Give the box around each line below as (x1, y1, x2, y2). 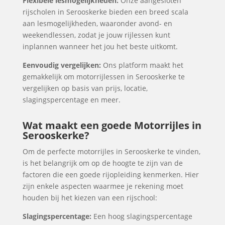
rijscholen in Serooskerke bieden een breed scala (22, 7, 188, 17)
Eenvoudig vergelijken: (22, 60, 101, 70)
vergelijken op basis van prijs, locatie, (22, 83, 148, 93)
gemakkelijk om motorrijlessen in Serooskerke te (22, 72, 185, 81)
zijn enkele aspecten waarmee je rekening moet (22, 181, 183, 191)
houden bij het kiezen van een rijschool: (22, 193, 157, 202)
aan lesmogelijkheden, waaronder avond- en (22, 19, 172, 28)
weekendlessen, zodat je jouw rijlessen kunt (22, 30, 170, 40)
